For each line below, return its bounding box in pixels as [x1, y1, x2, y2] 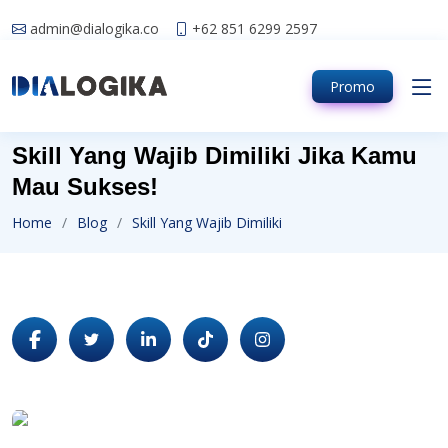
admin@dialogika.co [30, 18, 159, 38]
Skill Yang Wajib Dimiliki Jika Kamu [12, 142, 417, 169]
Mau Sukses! [12, 173, 158, 200]
